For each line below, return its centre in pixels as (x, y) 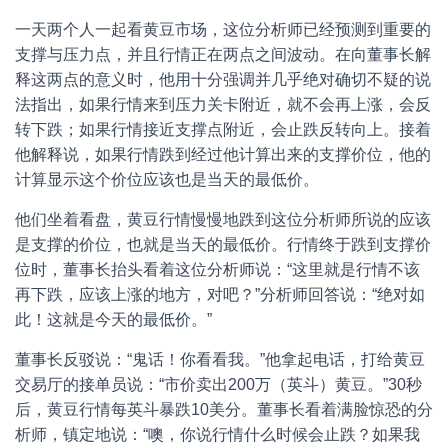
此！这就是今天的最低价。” (113, 319)
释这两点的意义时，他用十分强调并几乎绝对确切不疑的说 (223, 79)
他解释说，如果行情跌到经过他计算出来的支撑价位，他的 (223, 154)
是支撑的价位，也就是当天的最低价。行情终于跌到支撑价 (223, 244)
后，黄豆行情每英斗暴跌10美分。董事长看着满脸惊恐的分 (224, 409)
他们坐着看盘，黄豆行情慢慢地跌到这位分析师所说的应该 (223, 219)
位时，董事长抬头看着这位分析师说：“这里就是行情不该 (217, 269)
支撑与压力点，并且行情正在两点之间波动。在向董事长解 (223, 54)
